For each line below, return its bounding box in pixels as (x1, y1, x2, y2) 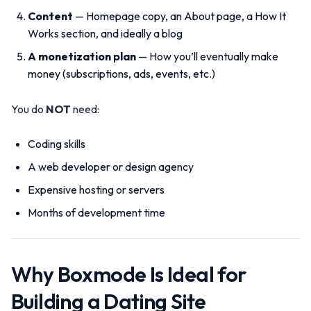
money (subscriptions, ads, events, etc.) (28, 67, 215, 81)
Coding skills (28, 137, 85, 151)
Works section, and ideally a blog (28, 26, 183, 40)
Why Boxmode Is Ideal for (11, 261, 246, 287)
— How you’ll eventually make (136, 49, 278, 63)
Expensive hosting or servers (28, 183, 165, 196)
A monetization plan (28, 49, 136, 63)
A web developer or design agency (28, 160, 194, 174)
